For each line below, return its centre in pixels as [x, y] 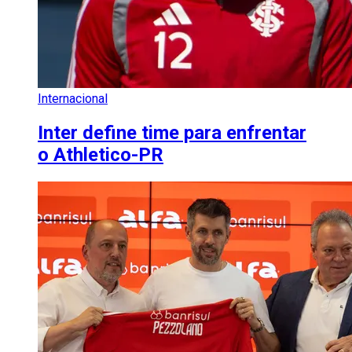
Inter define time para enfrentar [172, 132]
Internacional [73, 98]
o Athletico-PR [101, 154]
